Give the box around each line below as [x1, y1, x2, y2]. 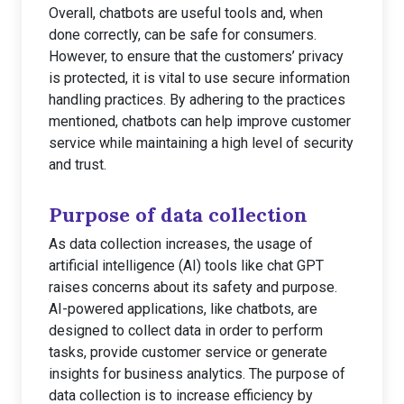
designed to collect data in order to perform [49, 322, 323, 339]
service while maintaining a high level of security [49, 134, 353, 151]
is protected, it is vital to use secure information [49, 69, 350, 87]
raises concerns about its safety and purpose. [49, 279, 337, 296]
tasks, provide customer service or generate [49, 344, 327, 361]
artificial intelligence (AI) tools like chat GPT [49, 257, 324, 274]
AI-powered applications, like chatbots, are [49, 300, 317, 317]
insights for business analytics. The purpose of [49, 365, 345, 382]
